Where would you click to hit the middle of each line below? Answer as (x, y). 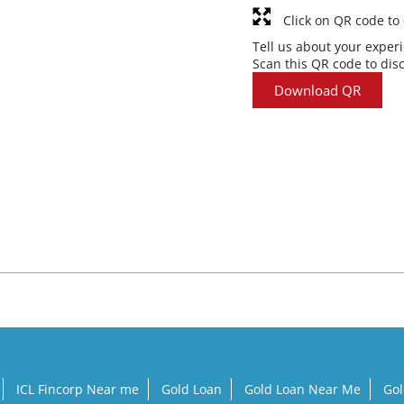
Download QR (317, 91)
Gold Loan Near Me (303, 390)
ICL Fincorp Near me (78, 390)
